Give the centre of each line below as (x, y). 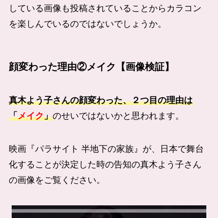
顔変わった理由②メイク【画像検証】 (91, 66)
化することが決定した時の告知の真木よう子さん (105, 165)
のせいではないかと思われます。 (118, 116)
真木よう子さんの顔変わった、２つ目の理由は (100, 100)
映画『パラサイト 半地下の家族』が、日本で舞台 (106, 149)
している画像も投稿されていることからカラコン (105, 8)
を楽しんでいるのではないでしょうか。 (87, 24)
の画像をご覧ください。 (57, 180)
